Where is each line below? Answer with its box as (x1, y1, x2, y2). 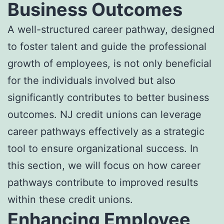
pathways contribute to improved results (7, 176, 198, 188)
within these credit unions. (7, 193, 133, 205)
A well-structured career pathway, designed (7, 23, 214, 35)
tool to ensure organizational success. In (7, 142, 198, 154)
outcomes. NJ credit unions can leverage (7, 108, 201, 120)
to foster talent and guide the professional (7, 40, 206, 52)
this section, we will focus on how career (7, 159, 200, 171)
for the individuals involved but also (7, 74, 175, 86)
